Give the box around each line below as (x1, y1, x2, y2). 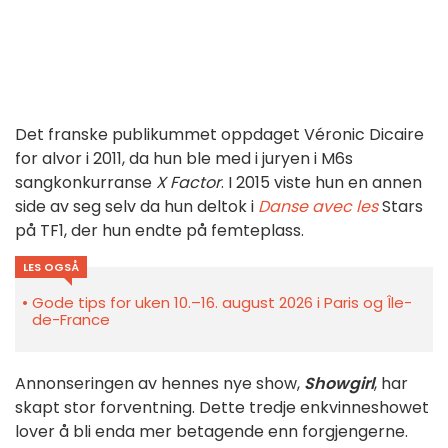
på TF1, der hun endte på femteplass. (15, 219, 304, 243)
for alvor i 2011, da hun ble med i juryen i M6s (15, 147, 353, 171)
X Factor (156, 171, 221, 195)
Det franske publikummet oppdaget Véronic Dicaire (15, 123, 424, 147)
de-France (32, 309, 110, 331)
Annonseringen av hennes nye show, (15, 372, 304, 396)
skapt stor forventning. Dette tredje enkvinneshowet (15, 396, 429, 420)
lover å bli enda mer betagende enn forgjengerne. (15, 420, 408, 444)
